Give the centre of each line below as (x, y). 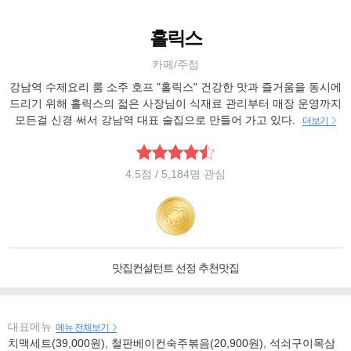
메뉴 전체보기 (82, 327)
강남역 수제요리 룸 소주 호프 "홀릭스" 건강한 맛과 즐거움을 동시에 (175, 87)
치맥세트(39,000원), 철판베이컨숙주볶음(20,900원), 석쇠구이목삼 (172, 343)
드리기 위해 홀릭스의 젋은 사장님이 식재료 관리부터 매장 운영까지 (175, 103)
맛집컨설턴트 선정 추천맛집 (175, 268)
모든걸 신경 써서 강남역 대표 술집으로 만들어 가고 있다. (157, 120)
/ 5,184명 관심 (190, 174)
